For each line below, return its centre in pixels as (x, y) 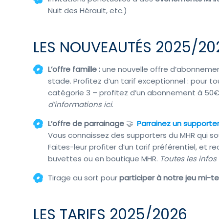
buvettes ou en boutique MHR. (104, 158)
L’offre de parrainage (87, 123)
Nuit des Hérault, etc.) (88, 10)
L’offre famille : (75, 69)
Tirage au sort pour (84, 177)
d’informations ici (80, 104)
